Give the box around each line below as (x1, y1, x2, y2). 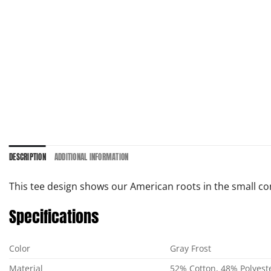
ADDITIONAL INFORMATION (54, 151, 129, 163)
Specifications (9, 204, 99, 228)
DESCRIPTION (9, 151, 46, 163)
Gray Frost (170, 243, 212, 255)
